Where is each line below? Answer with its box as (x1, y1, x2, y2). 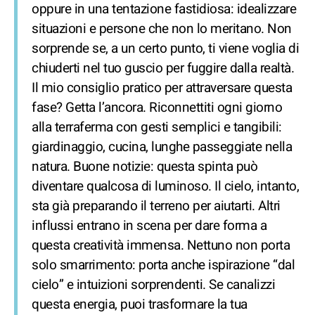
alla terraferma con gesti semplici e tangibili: (32, 117, 282, 137)
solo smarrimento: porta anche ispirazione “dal (32, 255, 295, 275)
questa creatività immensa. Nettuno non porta (32, 236, 290, 255)
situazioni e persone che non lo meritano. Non (32, 19, 292, 39)
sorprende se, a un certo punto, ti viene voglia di (32, 39, 299, 58)
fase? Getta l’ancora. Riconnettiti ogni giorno (32, 98, 282, 117)
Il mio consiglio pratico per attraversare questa (32, 78, 292, 98)
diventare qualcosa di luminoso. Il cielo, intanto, (32, 176, 299, 196)
